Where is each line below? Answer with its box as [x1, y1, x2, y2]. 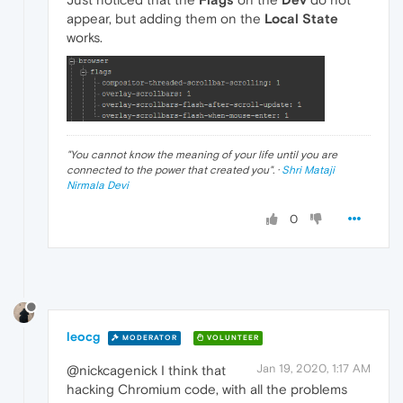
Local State [264, 10, 338, 26]
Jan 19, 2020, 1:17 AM [256, 362, 371, 376]
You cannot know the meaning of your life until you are [70, 148, 337, 161]
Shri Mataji [282, 163, 335, 176]
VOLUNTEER [204, 333, 259, 342]
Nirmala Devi [67, 178, 129, 192]
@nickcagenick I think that [67, 363, 226, 379]
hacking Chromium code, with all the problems [67, 381, 347, 398]
